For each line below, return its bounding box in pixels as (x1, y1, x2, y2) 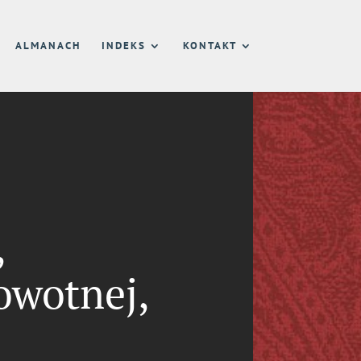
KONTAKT (182, 39, 237, 52)
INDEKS (101, 39, 146, 52)
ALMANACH (15, 39, 81, 52)
